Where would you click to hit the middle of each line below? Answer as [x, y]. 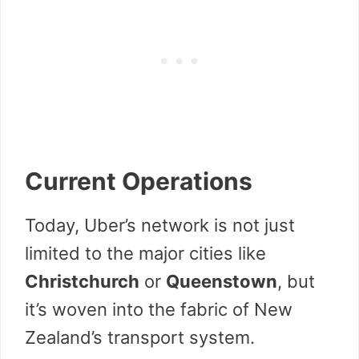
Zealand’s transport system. [140, 338]
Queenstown [222, 282]
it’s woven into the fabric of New [159, 310]
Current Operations [139, 182]
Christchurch [82, 282]
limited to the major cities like [145, 254]
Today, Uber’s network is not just [160, 226]
